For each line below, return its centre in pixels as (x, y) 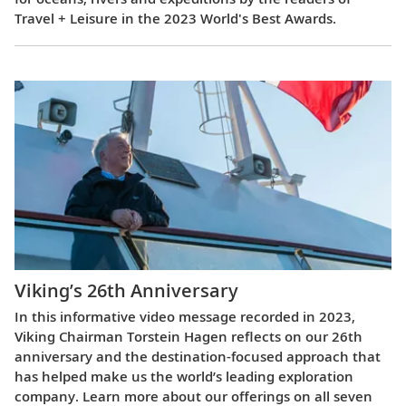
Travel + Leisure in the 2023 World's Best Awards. (175, 19)
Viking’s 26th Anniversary (126, 290)
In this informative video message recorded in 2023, (185, 316)
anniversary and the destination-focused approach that (198, 356)
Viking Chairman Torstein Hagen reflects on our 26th (188, 336)
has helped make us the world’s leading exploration (184, 376)
